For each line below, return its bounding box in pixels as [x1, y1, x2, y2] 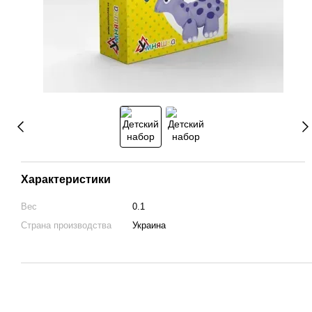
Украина [132, 220, 166, 231]
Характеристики [21, 173, 111, 185]
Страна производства [21, 220, 111, 231]
